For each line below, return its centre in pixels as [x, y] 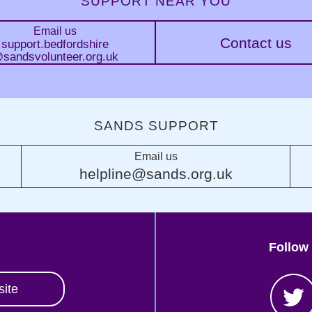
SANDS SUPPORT [156, 126]
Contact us [256, 42]
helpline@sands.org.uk [156, 174]
